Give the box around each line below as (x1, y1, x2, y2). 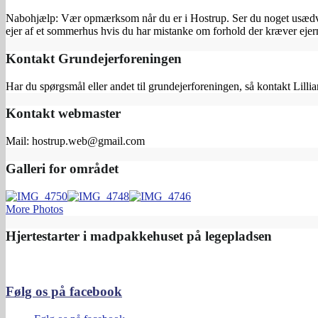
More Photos (6, 202, 63, 215)
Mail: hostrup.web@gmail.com (6, 135, 145, 148)
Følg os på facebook (6, 283, 122, 299)
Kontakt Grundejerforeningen (6, 51, 182, 67)
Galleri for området (6, 160, 119, 176)
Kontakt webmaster (6, 106, 121, 121)
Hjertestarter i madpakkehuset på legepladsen (6, 229, 272, 244)
